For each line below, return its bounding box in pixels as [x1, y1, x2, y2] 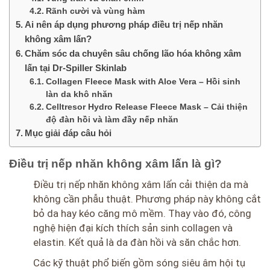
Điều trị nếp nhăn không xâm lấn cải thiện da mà [33, 178, 248, 190]
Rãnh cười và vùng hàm [45, 7, 145, 16]
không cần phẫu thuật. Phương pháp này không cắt [33, 192, 261, 205]
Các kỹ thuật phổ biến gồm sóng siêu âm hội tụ [33, 256, 245, 269]
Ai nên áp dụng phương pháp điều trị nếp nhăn [25, 19, 224, 30]
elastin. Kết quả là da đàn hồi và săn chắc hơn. [33, 236, 241, 248]
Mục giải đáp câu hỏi [25, 128, 112, 139]
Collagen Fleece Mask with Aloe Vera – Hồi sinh [45, 77, 240, 87]
